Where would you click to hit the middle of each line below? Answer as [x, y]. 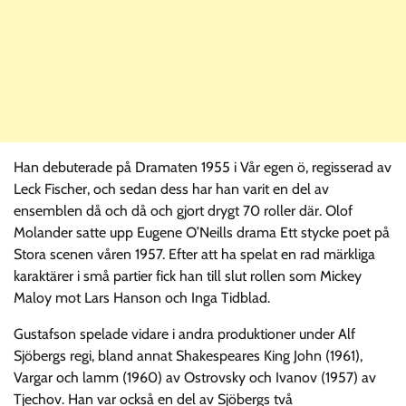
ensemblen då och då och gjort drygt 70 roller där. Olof [183, 210]
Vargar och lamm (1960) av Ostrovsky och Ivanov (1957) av [195, 377]
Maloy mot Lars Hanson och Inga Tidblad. [142, 297]
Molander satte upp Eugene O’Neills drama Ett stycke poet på [202, 232]
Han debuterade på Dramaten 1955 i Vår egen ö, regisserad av [203, 167]
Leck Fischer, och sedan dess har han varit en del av [171, 188]
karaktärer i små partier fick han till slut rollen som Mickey [188, 275]
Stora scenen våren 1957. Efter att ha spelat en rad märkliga [194, 254]
